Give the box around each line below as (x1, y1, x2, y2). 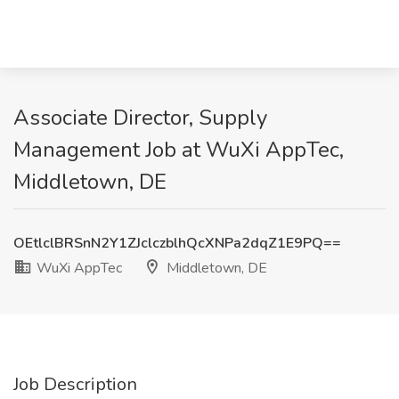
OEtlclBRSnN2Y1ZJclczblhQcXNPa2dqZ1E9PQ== (13, 233, 341, 253)
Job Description (13, 372, 137, 396)
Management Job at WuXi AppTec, (13, 135, 344, 164)
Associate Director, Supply (13, 103, 267, 132)
